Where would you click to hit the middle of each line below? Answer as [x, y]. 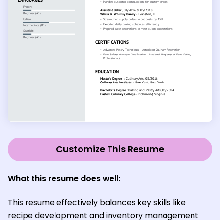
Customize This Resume [110, 149]
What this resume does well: [64, 179]
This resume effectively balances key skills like [97, 203]
